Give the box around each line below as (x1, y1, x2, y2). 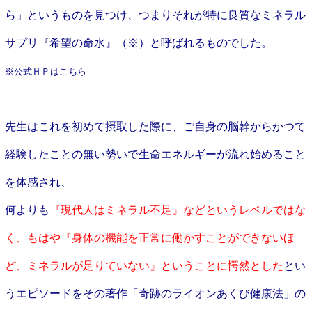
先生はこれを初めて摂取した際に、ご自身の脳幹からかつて (4, 120, 306, 132)
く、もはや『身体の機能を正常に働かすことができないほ (4, 231, 295, 244)
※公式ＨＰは (4, 65, 59, 77)
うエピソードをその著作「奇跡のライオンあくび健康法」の (4, 287, 306, 299)
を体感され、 (4, 175, 72, 188)
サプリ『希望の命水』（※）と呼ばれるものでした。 (4, 36, 272, 49)
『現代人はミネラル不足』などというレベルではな (49, 203, 306, 216)
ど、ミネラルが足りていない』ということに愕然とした (4, 259, 283, 272)
